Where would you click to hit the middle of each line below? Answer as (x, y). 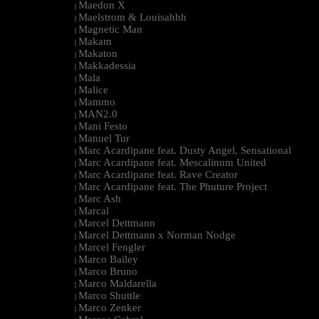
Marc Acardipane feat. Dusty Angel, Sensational (185, 151)
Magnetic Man (110, 30)
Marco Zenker (110, 308)
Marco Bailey (108, 260)
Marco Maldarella (117, 284)
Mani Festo (103, 126)
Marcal (94, 211)
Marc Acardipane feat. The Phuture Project (173, 187)
